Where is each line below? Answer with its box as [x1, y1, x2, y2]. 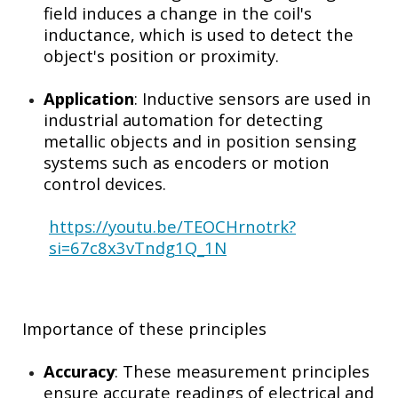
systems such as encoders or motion [44, 150, 330, 173]
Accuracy [44, 359, 115, 382]
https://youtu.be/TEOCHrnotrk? [49, 214, 296, 237]
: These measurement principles [115, 359, 370, 382]
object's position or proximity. [44, 44, 279, 67]
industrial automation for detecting [44, 107, 322, 131]
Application [44, 86, 134, 109]
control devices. [44, 171, 166, 195]
